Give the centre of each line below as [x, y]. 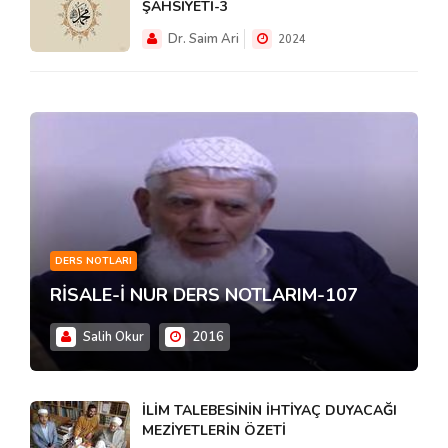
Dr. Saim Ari [202, 39]
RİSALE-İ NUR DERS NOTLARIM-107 [204, 294]
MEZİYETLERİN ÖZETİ [214, 430]
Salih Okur [112, 336]
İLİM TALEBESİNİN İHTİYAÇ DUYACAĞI [269, 410]
